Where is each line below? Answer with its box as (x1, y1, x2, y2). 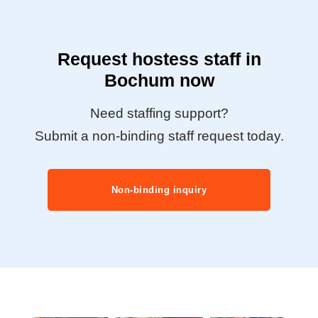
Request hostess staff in (57, 48, 261, 69)
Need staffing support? (89, 105, 229, 121)
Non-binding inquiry (111, 184, 207, 195)
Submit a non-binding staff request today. (34, 128, 284, 143)
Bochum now (104, 70, 214, 90)
